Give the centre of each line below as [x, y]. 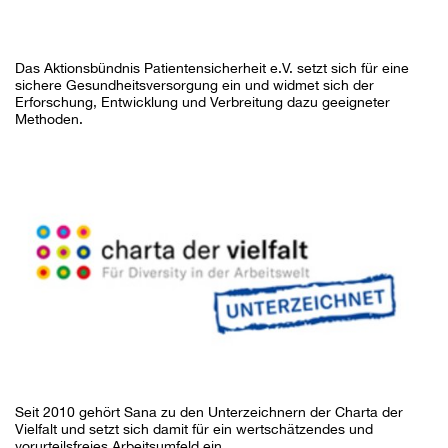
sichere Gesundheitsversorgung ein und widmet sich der [194, 85]
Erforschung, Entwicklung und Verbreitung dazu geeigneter [202, 102]
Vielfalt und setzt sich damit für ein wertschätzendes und [194, 428]
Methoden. [49, 119]
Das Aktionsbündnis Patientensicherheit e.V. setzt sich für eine [212, 68]
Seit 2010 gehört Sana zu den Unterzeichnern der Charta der [209, 411]
